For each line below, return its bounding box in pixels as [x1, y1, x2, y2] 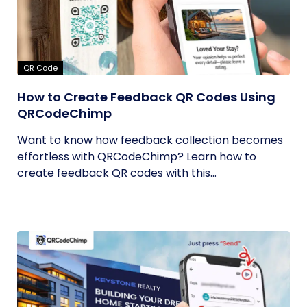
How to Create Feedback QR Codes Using [17, 88, 275, 106]
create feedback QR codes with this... [17, 165, 217, 181]
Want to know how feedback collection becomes [17, 132, 283, 148]
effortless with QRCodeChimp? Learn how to [17, 149, 256, 164]
